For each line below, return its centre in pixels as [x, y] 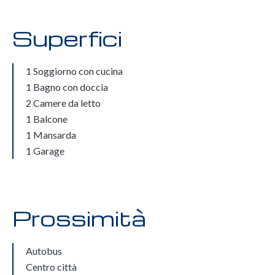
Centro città [51, 267]
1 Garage [45, 151]
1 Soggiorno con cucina [74, 71]
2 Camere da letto [63, 103]
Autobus [44, 251]
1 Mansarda [51, 135]
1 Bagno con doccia [67, 87]
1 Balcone [47, 119]
